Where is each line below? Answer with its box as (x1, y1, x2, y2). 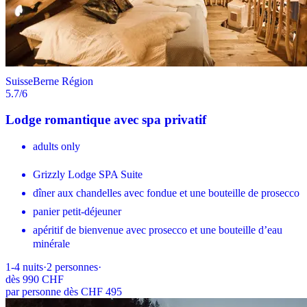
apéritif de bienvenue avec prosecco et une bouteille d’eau (33, 224, 282, 236)
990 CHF (23, 273, 64, 286)
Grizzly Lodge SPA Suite (33, 169, 143, 181)
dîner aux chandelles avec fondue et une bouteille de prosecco (33, 187, 299, 199)
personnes (55, 261, 98, 273)
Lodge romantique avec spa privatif (5, 112, 206, 127)
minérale (33, 238, 70, 250)
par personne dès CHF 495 (5, 286, 122, 298)
